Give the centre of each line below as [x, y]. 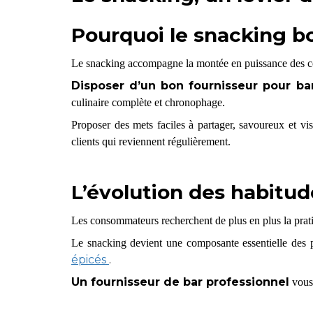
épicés [88, 259]
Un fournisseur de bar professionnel [180, 282]
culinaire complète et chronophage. [148, 102]
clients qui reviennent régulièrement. [151, 141]
